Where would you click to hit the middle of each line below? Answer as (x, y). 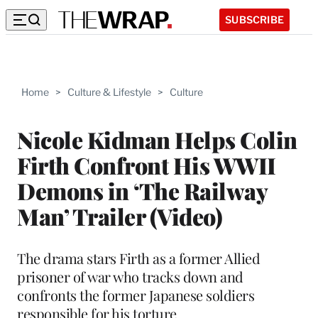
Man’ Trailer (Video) (120, 216)
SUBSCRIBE (254, 19)
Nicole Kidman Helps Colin (157, 139)
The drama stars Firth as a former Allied (138, 258)
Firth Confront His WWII (147, 165)
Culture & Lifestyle (109, 92)
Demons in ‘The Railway (142, 190)
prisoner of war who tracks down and (130, 276)
